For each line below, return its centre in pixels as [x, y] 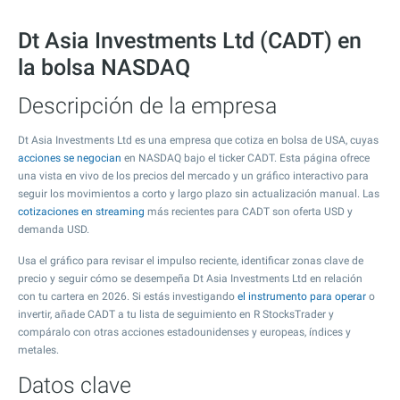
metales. [38, 350]
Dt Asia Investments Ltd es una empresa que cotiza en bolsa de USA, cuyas [198, 140]
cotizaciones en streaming [81, 212]
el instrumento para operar [302, 296]
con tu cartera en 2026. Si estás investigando [128, 296]
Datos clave [75, 385]
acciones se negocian [70, 158]
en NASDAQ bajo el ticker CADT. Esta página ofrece [246, 158]
